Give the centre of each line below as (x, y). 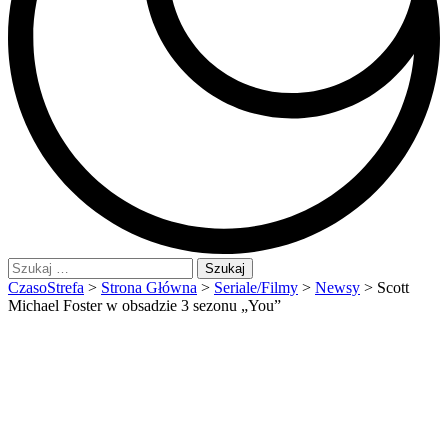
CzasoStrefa (46, 288)
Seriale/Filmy (256, 288)
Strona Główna (149, 288)
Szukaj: (30, 266)
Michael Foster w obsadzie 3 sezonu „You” (144, 306)
